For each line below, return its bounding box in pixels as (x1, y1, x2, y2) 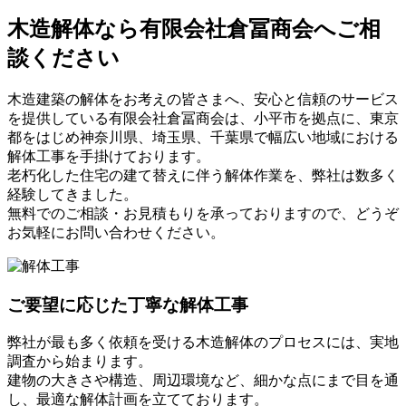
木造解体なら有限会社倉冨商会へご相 (7, 16, 381, 41)
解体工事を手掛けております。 (7, 148, 210, 164)
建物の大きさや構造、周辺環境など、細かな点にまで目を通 (7, 372, 399, 389)
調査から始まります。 (7, 353, 152, 370)
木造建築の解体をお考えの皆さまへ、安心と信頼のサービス (7, 91, 399, 107)
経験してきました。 (7, 186, 138, 202)
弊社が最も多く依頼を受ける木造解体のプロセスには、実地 (7, 334, 399, 351)
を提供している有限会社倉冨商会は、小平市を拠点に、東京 (7, 110, 399, 126)
